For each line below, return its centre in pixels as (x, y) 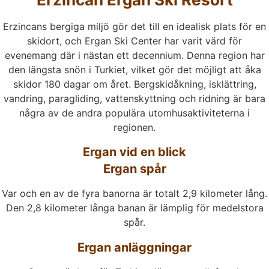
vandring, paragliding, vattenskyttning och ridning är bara (134, 98)
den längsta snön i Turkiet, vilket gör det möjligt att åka (134, 69)
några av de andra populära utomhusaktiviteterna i (134, 113)
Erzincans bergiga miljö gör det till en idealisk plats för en (134, 26)
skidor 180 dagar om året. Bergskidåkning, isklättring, (134, 84)
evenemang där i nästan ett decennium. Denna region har (134, 55)
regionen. (134, 127)
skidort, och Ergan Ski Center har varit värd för (134, 41)
